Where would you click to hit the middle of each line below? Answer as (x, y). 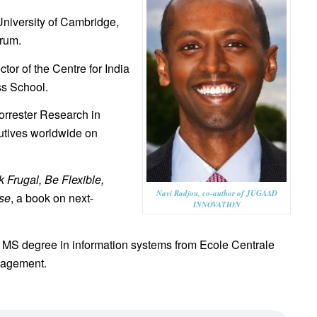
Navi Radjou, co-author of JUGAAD (217, 193)
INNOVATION (217, 204)
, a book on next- (52, 197)
